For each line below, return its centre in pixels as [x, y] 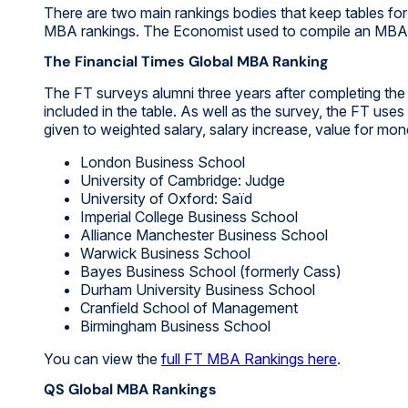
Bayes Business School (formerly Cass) [211, 271]
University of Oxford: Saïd [166, 198]
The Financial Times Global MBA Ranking [186, 61]
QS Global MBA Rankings [130, 389]
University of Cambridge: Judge [183, 180]
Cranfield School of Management [189, 307]
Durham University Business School [198, 289]
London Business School [163, 162]
